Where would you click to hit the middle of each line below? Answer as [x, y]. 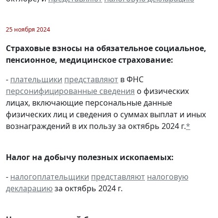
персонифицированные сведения [70, 91]
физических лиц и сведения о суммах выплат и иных [106, 114]
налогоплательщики [50, 176]
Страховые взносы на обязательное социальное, [106, 48]
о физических [162, 91]
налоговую [168, 176]
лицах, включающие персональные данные [89, 102]
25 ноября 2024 [28, 29]
